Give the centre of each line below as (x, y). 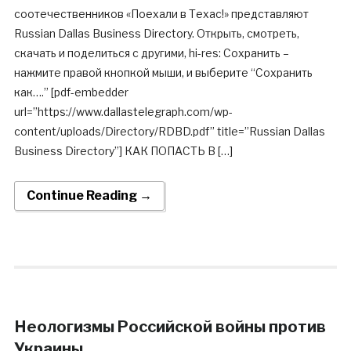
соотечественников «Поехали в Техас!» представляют (161, 14)
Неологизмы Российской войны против (170, 327)
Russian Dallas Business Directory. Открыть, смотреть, (156, 34)
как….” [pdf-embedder (71, 92)
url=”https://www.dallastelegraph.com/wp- (123, 112)
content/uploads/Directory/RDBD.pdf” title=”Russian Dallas (169, 132)
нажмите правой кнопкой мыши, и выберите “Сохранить (163, 73)
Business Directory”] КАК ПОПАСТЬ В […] (123, 151)
